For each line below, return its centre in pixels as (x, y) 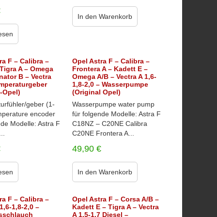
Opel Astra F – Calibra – (111, 61)
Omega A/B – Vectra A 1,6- (114, 77)
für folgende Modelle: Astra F (116, 114)
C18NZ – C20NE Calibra (109, 124)
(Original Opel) (96, 92)
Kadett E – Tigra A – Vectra (115, 207)
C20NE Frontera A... (103, 133)
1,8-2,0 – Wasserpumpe (110, 84)
